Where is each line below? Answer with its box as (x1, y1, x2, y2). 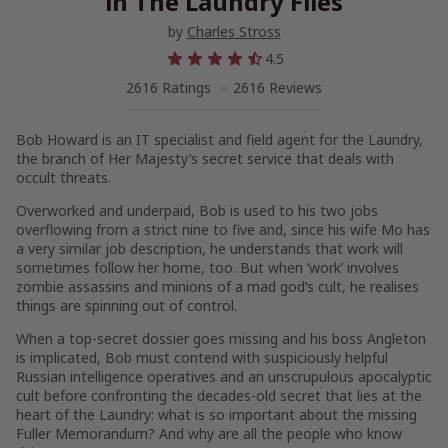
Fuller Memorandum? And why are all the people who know (16, 424, 402, 443)
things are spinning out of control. (16, 296, 237, 315)
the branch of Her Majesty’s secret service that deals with (16, 149, 394, 168)
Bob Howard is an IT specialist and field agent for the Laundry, (16, 130, 423, 149)
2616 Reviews (233, 78, 322, 97)
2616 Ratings (126, 78, 215, 97)
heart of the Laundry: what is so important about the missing (16, 405, 417, 424)
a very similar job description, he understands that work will (16, 239, 403, 258)
